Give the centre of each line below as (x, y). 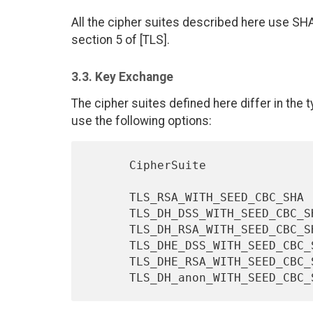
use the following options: (141, 121)
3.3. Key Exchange (122, 77)
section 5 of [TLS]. (121, 40)
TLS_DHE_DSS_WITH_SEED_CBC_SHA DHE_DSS (108, 245)
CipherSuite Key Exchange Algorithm (108, 165)
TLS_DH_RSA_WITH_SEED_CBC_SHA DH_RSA (108, 229)
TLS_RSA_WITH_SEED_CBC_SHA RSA (108, 197)
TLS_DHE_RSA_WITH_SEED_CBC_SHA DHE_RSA (108, 261)
